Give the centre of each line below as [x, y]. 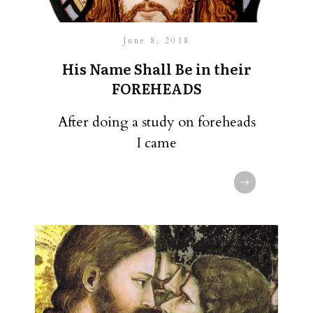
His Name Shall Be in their [156, 68]
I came [156, 143]
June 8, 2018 [156, 41]
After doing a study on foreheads [156, 122]
